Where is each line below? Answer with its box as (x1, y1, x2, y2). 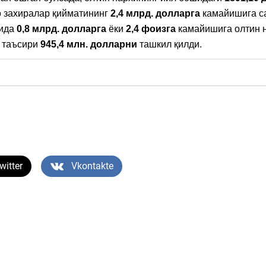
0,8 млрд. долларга (14, 24, 106, 34)
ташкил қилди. (137, 39, 202, 50)
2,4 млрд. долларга (110, 8, 200, 19)
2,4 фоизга (126, 24, 176, 34)
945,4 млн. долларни (40, 39, 137, 50)
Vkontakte (71, 160, 113, 172)
